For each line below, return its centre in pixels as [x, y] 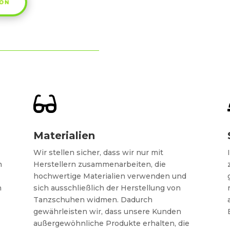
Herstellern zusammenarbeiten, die [99, 165]
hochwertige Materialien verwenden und [110, 176]
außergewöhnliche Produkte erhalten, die [111, 224]
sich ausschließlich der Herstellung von [107, 188]
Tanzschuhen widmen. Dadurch [93, 200]
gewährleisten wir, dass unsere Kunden [107, 212]
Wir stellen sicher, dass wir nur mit [98, 153]
